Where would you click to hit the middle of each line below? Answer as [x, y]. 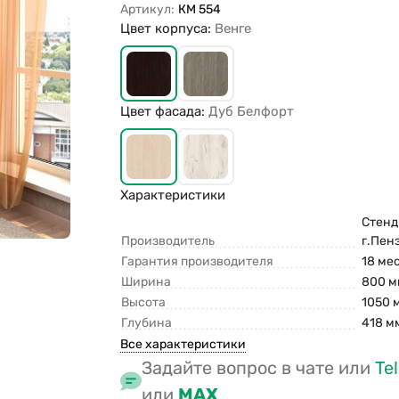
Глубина [147, 323]
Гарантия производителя [198, 262]
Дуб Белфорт [252, 112]
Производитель [168, 241]
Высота [144, 303]
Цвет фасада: [165, 112]
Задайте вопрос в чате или [259, 368]
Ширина [147, 282]
